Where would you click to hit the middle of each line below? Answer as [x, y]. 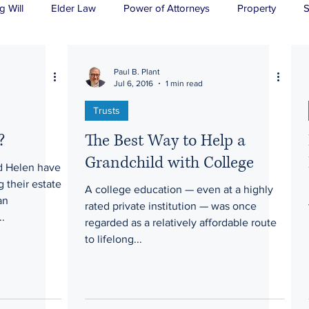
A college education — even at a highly [179, 189]
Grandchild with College [169, 163]
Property [257, 8]
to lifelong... [113, 239]
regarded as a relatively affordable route [181, 222]
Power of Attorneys [167, 8]
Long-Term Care [173, 63]
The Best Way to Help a [165, 141]
